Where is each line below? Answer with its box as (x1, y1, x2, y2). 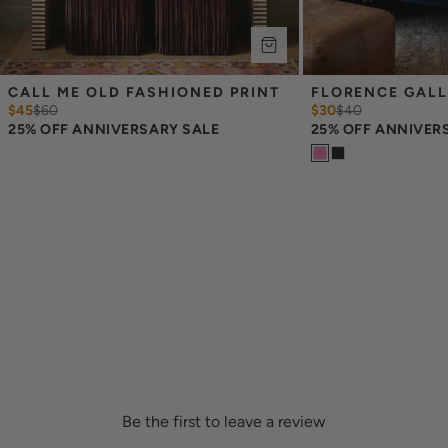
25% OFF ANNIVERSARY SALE (8, 120, 220, 137)
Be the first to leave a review (122, 411, 326, 431)
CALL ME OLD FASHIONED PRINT (8, 83, 280, 100)
